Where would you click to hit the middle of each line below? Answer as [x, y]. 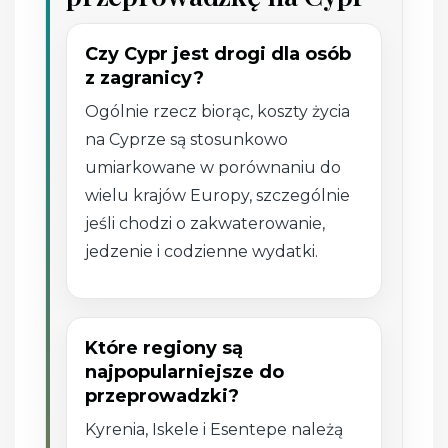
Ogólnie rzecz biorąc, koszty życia [218, 111]
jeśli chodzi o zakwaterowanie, [205, 223]
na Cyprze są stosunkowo [187, 139]
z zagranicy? [145, 77]
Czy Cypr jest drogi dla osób [218, 53]
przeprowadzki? [162, 395]
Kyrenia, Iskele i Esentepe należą [214, 429]
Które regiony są [164, 347]
